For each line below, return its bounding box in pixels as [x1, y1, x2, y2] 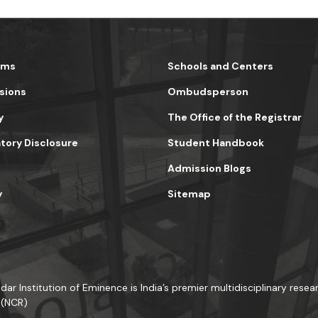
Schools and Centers [168, 60, 273, 72]
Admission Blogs [168, 162, 251, 175]
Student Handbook [168, 136, 264, 149]
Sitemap [168, 187, 211, 200]
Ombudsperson [168, 85, 248, 98]
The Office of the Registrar [168, 111, 302, 124]
